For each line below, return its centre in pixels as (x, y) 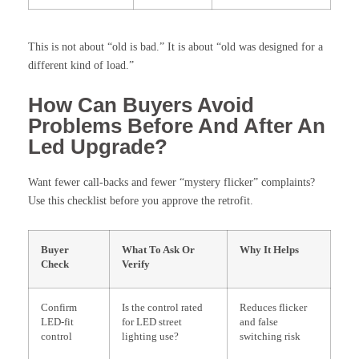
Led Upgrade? (98, 146)
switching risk (270, 336)
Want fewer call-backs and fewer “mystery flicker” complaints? (171, 182)
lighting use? (150, 336)
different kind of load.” (81, 65)
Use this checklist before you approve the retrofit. (141, 200)
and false (259, 322)
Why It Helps (269, 250)
